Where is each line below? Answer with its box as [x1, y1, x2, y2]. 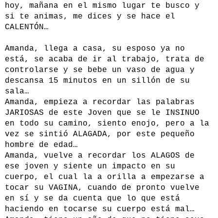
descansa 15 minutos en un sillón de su [5, 76, 190, 86]
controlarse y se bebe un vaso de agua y [5, 66, 195, 75]
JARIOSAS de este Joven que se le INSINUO [5, 109, 200, 118]
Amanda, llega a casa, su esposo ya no [5, 44, 185, 54]
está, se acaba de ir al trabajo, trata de [5, 55, 204, 64]
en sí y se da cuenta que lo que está [5, 194, 180, 203]
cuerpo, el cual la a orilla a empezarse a [5, 173, 204, 182]
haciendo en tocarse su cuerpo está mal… [5, 205, 195, 214]
